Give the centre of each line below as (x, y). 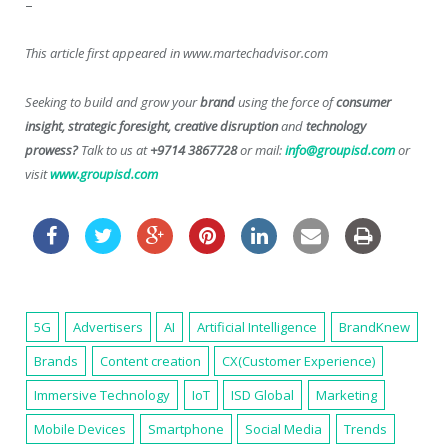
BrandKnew (374, 326)
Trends (366, 428)
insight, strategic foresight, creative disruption (151, 125)
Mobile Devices (80, 428)
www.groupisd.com (104, 173)
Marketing (347, 394)
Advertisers (107, 326)
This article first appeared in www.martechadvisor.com (176, 53)
